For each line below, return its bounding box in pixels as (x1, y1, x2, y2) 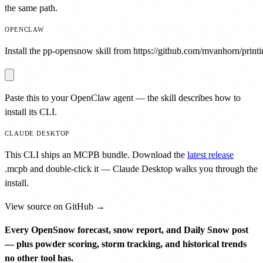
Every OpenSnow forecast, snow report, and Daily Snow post (5, 224, 248, 235)
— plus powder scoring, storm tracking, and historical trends (5, 238, 247, 249)
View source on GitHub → (5, 201, 105, 211)
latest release (187, 149, 234, 160)
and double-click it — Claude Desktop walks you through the (28, 163, 258, 174)
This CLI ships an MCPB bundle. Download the (5, 149, 185, 160)
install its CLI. (5, 106, 57, 117)
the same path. (5, 2, 58, 13)
